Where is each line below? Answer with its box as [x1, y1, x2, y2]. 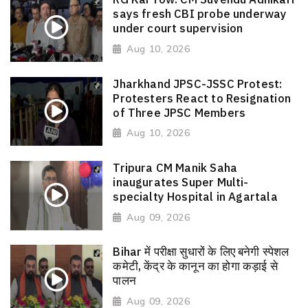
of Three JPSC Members [113, 104, 246, 120]
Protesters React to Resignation [113, 90, 291, 106]
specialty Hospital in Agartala [113, 189, 278, 205]
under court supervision [113, 21, 243, 36]
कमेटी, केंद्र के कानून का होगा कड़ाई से [113, 258, 278, 274]
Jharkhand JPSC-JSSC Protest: [113, 76, 283, 91]
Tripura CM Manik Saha [113, 160, 238, 176]
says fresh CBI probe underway [113, 6, 287, 22]
